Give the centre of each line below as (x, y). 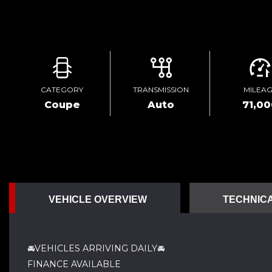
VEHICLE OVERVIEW (98, 199)
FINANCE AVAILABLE (74, 264)
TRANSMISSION (161, 90)
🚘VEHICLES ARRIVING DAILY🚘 (96, 248)
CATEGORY (62, 90)
